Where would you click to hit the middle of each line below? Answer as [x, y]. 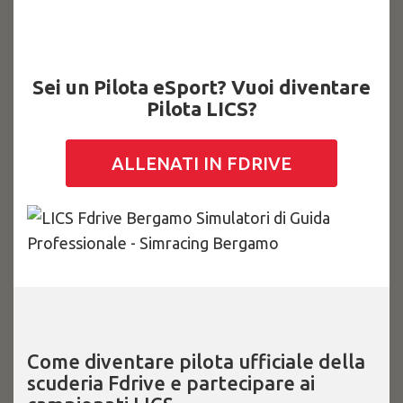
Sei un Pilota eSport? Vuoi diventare [201, 87]
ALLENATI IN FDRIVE [201, 163]
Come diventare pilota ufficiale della [196, 361]
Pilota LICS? [201, 108]
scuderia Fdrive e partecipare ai [171, 383]
